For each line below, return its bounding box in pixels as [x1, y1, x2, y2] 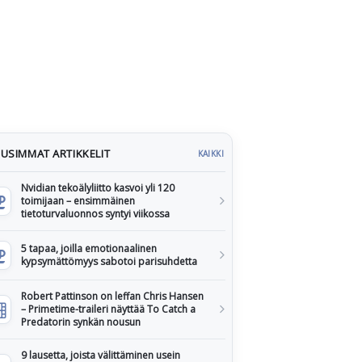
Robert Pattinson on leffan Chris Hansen [21, 289, 204, 303]
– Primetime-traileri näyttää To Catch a [21, 302, 196, 316]
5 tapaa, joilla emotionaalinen [21, 242, 157, 255]
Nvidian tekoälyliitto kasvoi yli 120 [21, 181, 175, 195]
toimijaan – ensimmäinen [21, 194, 135, 208]
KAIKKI [197, 148, 224, 159]
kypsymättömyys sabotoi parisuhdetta [21, 255, 197, 268]
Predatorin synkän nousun [21, 315, 141, 329]
